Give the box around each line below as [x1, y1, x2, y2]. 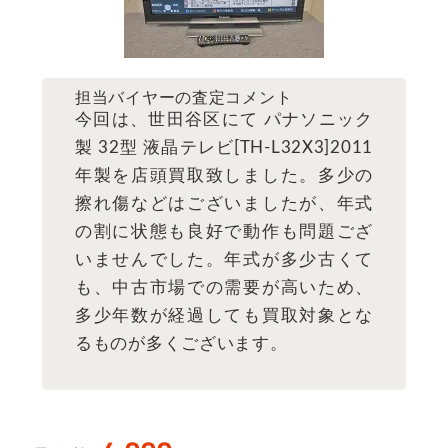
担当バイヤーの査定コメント [74, 89, 293, 106]
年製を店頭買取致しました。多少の [74, 166, 374, 184]
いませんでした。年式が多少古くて [74, 250, 374, 268]
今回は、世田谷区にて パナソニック [74, 110, 374, 128]
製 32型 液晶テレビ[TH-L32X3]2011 [74, 138, 374, 156]
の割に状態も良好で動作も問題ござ [74, 222, 374, 240]
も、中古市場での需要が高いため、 [74, 278, 374, 296]
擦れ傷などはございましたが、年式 [74, 194, 374, 212]
